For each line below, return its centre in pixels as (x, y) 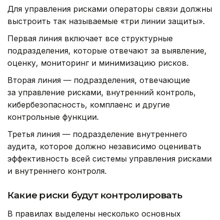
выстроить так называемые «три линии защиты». (106, 21)
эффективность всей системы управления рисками (110, 158)
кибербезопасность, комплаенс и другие (89, 104)
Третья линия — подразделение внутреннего (97, 134)
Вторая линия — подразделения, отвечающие (99, 80)
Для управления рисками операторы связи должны (110, 9)
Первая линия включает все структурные (90, 38)
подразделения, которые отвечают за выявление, (107, 50)
